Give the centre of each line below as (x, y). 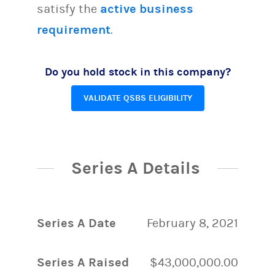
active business (147, 9)
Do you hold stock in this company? (137, 72)
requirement (74, 29)
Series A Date (76, 223)
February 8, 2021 (192, 223)
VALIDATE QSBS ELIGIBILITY (137, 98)
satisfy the (68, 9)
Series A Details (136, 168)
